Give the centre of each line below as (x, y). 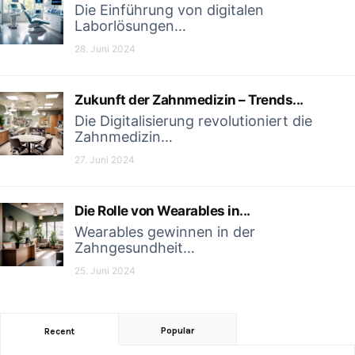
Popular (177, 330)
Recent (60, 331)
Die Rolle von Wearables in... (162, 211)
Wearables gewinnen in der (165, 232)
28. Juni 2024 (105, 49)
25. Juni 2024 (105, 271)
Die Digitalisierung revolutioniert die (193, 121)
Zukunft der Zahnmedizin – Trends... (189, 100)
